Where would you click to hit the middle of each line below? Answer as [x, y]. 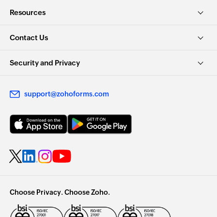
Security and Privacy [45, 62]
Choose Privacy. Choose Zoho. [60, 192]
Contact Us [29, 37]
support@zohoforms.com [67, 94]
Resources [28, 12]
